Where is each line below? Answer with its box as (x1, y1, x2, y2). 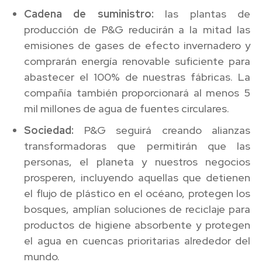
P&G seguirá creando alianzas (74, 123, 250, 137)
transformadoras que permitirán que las (24, 139, 250, 153)
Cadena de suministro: (24, 6, 154, 20)
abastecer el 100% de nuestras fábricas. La (24, 70, 250, 84)
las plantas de (153, 6, 251, 20)
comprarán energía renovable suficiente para (24, 54, 250, 68)
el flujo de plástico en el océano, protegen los (24, 186, 250, 200)
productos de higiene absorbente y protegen (24, 218, 250, 232)
